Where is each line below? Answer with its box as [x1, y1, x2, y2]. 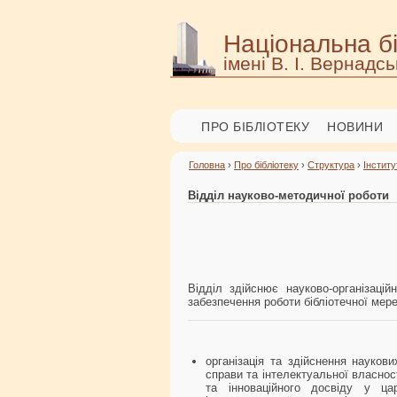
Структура [307, 160, 354, 170]
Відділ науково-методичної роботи [188, 189, 389, 202]
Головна [189, 160, 225, 170]
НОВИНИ [327, 120, 383, 134]
